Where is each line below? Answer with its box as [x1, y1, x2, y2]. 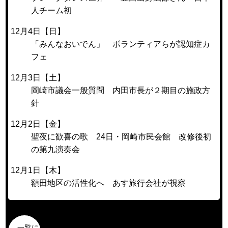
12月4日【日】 [11, 26, 66, 36]
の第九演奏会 [31, 145, 80, 154]
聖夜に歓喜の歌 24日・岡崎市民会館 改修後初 [31, 132, 212, 141]
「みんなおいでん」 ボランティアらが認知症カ [31, 39, 211, 48]
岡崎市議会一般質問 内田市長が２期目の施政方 [31, 85, 211, 95]
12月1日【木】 [11, 165, 66, 175]
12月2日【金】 [11, 119, 66, 128]
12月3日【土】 [11, 73, 66, 82]
